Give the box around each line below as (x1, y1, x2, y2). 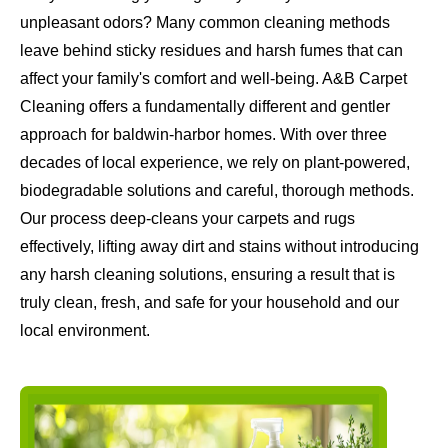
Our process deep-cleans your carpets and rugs (20, 210, 355, 228)
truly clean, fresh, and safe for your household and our (20, 294, 399, 312)
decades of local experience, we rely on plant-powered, (20, 154, 410, 172)
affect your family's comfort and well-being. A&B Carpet (20, 70, 407, 88)
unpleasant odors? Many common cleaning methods (20, 14, 390, 32)
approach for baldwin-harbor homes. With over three (20, 126, 387, 144)
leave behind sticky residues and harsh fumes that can (20, 42, 403, 60)
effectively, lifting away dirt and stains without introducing (20, 238, 419, 256)
